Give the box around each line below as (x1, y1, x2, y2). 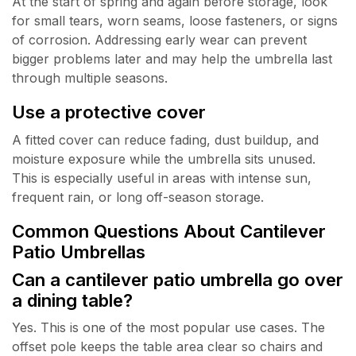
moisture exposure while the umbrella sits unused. (12, 150, 315, 167)
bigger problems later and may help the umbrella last (12, 50, 332, 67)
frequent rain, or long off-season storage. (12, 188, 264, 205)
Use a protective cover (12, 101, 206, 123)
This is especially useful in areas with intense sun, (12, 169, 311, 186)
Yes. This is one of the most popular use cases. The (12, 319, 325, 336)
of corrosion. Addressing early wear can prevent (12, 31, 307, 48)
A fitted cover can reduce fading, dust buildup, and (12, 131, 319, 148)
